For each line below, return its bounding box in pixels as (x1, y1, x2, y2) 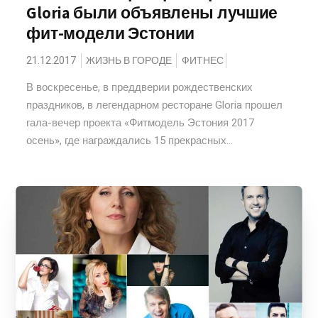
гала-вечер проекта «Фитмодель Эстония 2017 (26, 115, 255, 131)
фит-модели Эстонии (26, 23, 195, 44)
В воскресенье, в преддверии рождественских (26, 79, 253, 95)
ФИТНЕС (182, 53, 224, 68)
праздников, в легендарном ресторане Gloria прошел (26, 97, 283, 113)
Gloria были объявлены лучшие (26, 2, 278, 23)
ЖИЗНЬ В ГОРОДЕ (86, 53, 172, 68)
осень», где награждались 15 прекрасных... (26, 133, 234, 148)
